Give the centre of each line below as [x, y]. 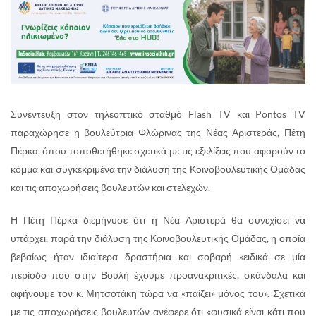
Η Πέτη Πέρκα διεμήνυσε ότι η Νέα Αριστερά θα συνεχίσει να [158, 219]
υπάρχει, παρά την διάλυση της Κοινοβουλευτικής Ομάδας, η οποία [158, 238]
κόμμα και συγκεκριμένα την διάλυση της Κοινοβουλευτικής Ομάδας [158, 169]
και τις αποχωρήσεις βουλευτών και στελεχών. [110, 187]
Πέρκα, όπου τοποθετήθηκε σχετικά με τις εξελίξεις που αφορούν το [158, 150]
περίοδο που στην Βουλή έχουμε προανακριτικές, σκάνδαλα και [158, 274]
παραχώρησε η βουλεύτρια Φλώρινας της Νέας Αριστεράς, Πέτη [158, 132]
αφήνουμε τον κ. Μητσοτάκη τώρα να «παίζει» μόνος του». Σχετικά [158, 293]
